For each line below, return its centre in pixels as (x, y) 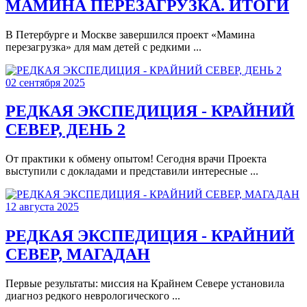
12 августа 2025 (42, 207)
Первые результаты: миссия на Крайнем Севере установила (145, 284)
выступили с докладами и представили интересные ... (132, 171)
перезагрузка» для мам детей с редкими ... (103, 47)
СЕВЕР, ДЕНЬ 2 (65, 130)
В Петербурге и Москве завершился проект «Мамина (130, 34)
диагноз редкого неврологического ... (93, 296)
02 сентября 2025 (45, 82)
